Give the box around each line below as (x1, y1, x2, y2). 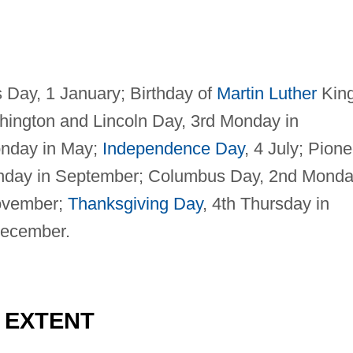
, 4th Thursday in (202, 193, 329, 214)
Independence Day (102, 138, 244, 158)
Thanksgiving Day (67, 193, 203, 214)
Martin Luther (216, 83, 317, 103)
